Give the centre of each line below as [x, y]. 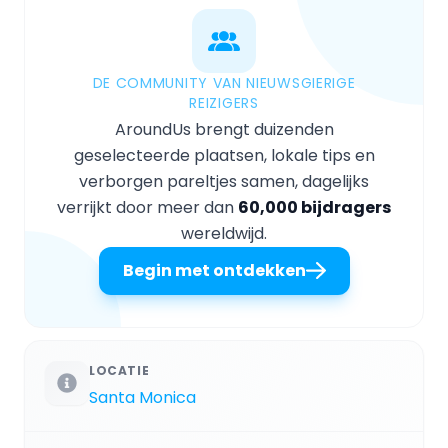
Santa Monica [142, 397]
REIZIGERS [224, 102]
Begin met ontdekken [214, 270]
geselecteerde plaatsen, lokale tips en [224, 155]
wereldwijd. [224, 233]
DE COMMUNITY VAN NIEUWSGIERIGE [224, 82]
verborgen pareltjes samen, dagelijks [224, 181]
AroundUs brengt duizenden [224, 129]
